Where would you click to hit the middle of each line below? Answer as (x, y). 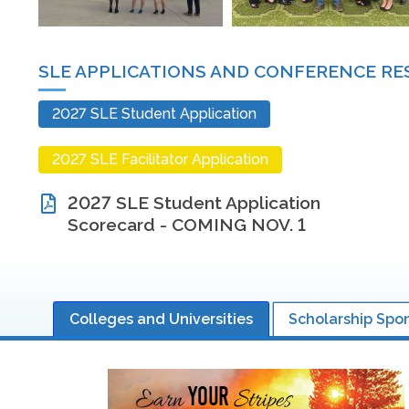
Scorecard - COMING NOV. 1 (187, 224)
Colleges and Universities (161, 319)
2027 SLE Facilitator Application (160, 159)
